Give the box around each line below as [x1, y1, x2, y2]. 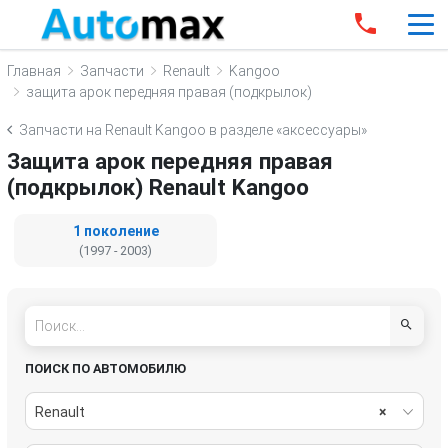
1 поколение [72, 223, 159, 239]
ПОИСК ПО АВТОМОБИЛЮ [24, 360, 186, 376]
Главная [7, 62, 61, 79]
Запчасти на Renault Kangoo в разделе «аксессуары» [19, 122, 367, 138]
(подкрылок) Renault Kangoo [7, 174, 309, 200]
